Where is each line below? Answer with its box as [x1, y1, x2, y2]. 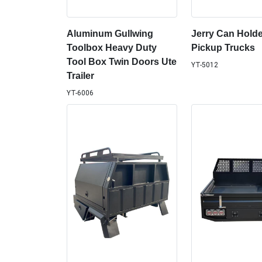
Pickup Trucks [191, 43, 255, 53]
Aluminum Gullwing [67, 29, 153, 39]
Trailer [67, 71, 94, 81]
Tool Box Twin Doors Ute [67, 57, 177, 67]
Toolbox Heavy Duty [67, 43, 157, 53]
